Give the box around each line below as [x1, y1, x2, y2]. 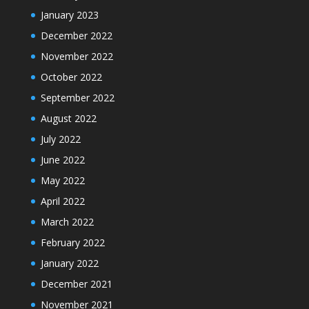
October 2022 [40, 70, 102, 83]
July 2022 [40, 132, 81, 146]
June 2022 [40, 153, 85, 166]
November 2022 [40, 50, 113, 63]
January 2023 [40, 8, 99, 21]
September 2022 [40, 91, 114, 104]
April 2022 [40, 195, 85, 208]
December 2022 [40, 29, 112, 42]
